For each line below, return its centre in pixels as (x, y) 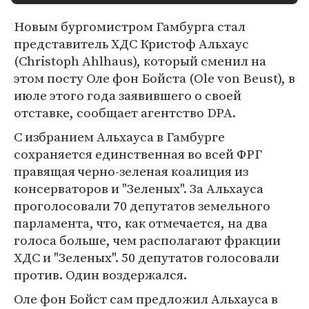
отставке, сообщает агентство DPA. (125, 112)
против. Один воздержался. (100, 275)
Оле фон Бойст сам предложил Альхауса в (146, 299)
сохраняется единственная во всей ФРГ (138, 154)
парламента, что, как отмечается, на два (141, 223)
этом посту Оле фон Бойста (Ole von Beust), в (154, 78)
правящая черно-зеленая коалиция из (131, 171)
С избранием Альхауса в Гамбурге (119, 137)
